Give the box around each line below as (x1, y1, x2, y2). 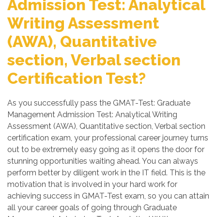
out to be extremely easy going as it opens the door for (7, 145, 204, 154)
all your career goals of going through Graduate (7, 203, 177, 212)
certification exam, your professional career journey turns (7, 133, 208, 142)
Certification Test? (7, 69, 146, 87)
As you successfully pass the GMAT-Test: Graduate (7, 98, 190, 108)
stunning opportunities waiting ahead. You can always (7, 156, 198, 166)
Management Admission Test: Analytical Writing (7, 110, 177, 119)
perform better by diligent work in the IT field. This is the (7, 168, 205, 177)
